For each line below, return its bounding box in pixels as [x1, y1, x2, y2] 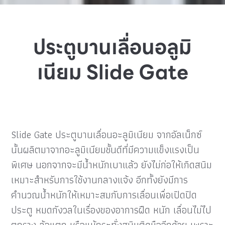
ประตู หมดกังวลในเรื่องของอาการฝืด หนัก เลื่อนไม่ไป [11, 202, 212, 218]
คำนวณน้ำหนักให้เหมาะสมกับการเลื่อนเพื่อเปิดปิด [11, 187, 197, 203]
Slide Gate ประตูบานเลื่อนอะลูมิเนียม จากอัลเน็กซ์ [11, 127, 202, 143]
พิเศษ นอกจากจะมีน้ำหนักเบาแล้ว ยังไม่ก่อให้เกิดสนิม [11, 157, 212, 173]
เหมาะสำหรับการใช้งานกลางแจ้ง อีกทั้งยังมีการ [11, 172, 188, 188]
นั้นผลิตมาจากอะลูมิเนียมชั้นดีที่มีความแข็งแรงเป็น [11, 142, 200, 158]
